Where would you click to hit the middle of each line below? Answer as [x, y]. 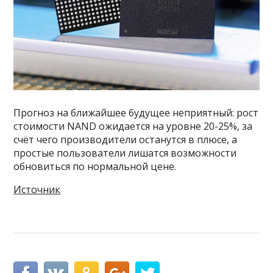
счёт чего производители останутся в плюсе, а [126, 139]
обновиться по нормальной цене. [95, 166]
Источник [37, 189]
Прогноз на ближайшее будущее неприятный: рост [136, 112]
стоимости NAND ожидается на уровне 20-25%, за [133, 126]
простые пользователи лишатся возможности [125, 153]
